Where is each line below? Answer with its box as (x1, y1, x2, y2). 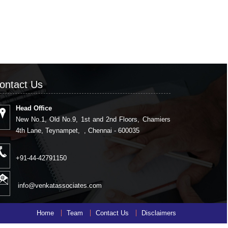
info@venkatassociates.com (15, 181, 102, 189)
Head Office (15, 104, 52, 112)
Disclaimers (141, 209, 176, 217)
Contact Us (96, 209, 129, 217)
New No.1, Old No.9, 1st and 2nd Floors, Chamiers (15, 115, 170, 123)
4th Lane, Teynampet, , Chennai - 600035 (15, 126, 139, 134)
